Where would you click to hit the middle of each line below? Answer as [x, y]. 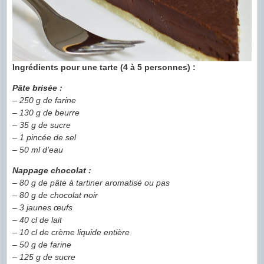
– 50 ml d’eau [38, 150]
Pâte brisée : [37, 88]
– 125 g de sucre [44, 257]
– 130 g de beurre [46, 113]
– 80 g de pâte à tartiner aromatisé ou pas [91, 183]
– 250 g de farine [44, 100]
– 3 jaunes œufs [42, 208]
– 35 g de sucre [42, 125]
